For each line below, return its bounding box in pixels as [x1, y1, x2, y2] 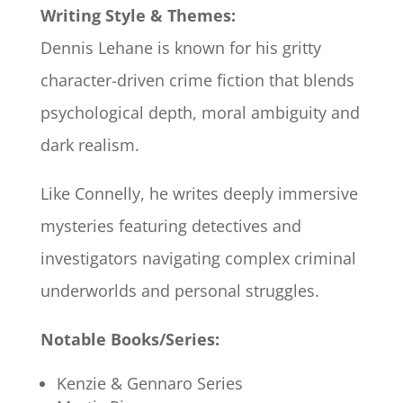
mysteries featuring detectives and [40, 215, 301, 237]
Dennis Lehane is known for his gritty [40, 37, 321, 59]
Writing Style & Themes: [40, 4, 236, 27]
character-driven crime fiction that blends [40, 69, 354, 92]
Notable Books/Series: [40, 328, 219, 351]
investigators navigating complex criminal [40, 247, 356, 270]
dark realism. [40, 134, 144, 157]
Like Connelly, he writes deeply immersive [40, 183, 358, 205]
